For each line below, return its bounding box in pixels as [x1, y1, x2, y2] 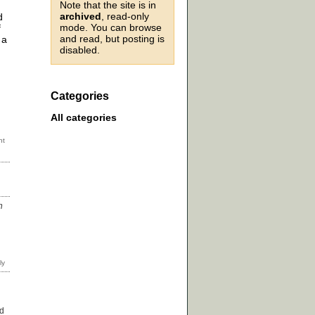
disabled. [60, 44, 100, 56]
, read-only [101, 11, 149, 22]
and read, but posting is [60, 33, 165, 44]
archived [60, 11, 101, 22]
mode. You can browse [60, 22, 162, 33]
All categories [51, 112, 117, 124]
